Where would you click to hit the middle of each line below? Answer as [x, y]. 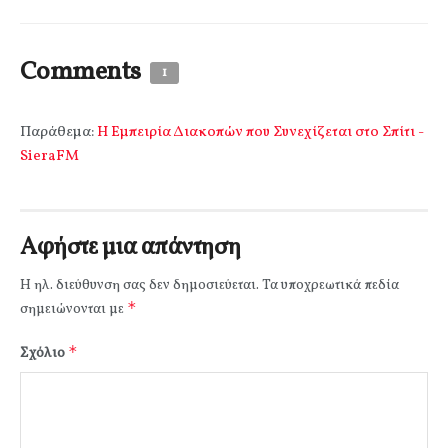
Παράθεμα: [58, 132]
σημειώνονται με [73, 309]
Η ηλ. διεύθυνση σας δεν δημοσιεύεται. [139, 285]
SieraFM [49, 156]
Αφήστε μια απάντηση [130, 247]
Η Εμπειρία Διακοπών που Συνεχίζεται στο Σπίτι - [260, 132]
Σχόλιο [44, 353]
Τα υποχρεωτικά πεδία [330, 285]
